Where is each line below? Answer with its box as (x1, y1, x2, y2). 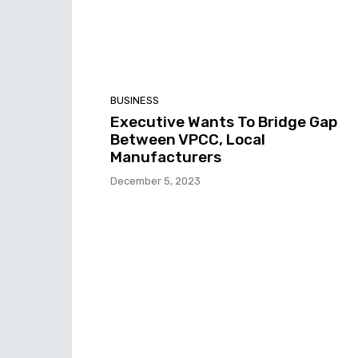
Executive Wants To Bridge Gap (110, 113, 337, 132)
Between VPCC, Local (110, 130, 265, 149)
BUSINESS (110, 94, 159, 107)
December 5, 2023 (110, 175, 201, 188)
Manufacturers (110, 148, 221, 167)
